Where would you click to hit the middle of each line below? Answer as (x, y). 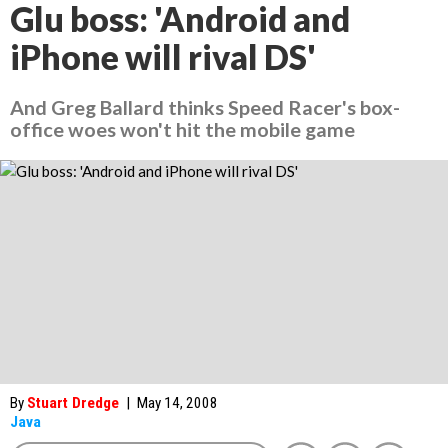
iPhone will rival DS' (163, 57)
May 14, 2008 (177, 403)
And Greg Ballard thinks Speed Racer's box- (205, 107)
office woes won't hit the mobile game (182, 129)
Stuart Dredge (73, 403)
